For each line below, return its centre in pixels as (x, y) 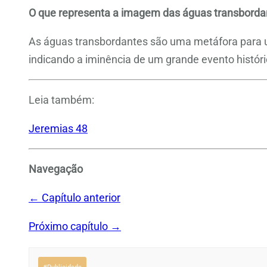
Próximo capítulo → (75, 226)
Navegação (56, 169)
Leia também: (61, 100)
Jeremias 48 (58, 129)
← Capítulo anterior (74, 198)
